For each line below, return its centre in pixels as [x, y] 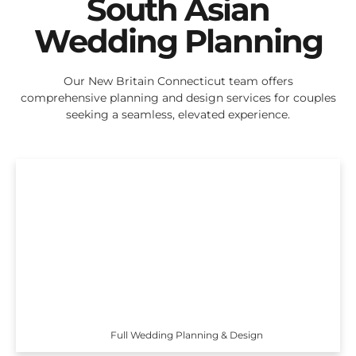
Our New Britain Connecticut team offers [178, 81]
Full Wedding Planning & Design [187, 335]
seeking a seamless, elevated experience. [178, 115]
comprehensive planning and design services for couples [178, 98]
